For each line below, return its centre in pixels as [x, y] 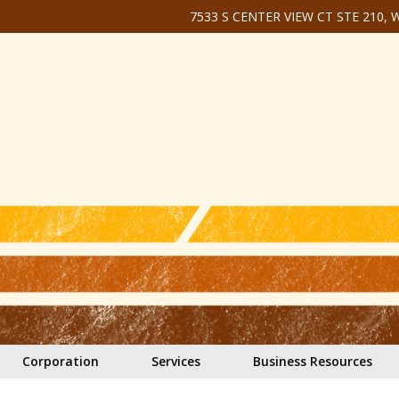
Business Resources [312, 361]
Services [176, 361]
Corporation [61, 361]
